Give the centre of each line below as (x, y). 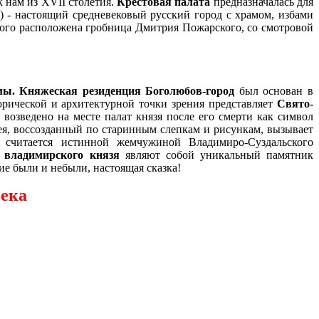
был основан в (276, 90)
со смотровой (281, 27)
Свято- (296, 103)
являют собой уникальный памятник (216, 155)
